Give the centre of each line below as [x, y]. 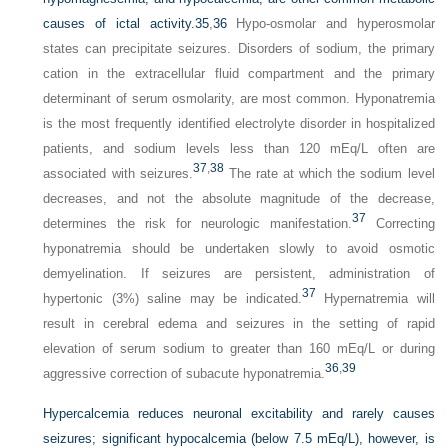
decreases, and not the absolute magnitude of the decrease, [239, 198]
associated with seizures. [118, 173]
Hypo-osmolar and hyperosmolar [330, 23]
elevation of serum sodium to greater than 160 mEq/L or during [239, 348]
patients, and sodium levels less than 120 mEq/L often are [239, 148]
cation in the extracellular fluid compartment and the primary [239, 73]
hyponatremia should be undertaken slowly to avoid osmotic [239, 248]
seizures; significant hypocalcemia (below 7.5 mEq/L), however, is [239, 438]
